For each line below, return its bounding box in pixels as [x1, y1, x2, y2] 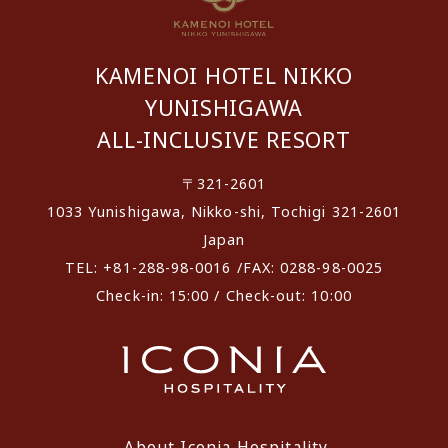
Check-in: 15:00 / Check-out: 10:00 [96, 286, 352, 306]
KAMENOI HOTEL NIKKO [94, 61, 354, 91]
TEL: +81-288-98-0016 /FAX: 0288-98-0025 [65, 258, 383, 278]
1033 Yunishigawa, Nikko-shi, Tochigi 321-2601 [46, 202, 402, 222]
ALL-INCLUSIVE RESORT [97, 125, 351, 155]
